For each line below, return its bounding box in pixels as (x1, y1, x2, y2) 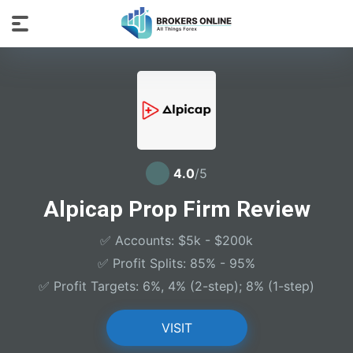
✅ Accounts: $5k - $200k (100, 232, 253, 248)
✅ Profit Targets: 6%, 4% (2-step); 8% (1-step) (39, 278, 314, 294)
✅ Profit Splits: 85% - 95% (98, 255, 255, 271)
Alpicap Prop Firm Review (43, 196, 310, 222)
